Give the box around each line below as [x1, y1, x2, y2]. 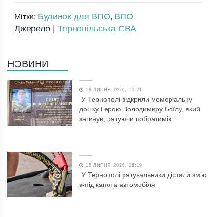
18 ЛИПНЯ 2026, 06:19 [84, 162, 143, 168]
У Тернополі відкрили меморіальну [81, 95, 193, 103]
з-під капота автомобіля [79, 180, 155, 188]
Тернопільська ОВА [58, 23, 136, 33]
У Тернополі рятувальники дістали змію [81, 170, 207, 179]
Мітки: [15, 12, 38, 21]
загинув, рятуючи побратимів [79, 114, 172, 123]
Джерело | [15, 23, 58, 33]
